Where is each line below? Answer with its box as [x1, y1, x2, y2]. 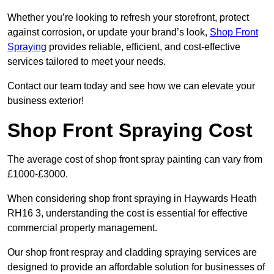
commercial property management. [7, 223, 157, 234]
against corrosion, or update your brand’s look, [7, 27, 210, 38]
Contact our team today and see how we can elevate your [7, 81, 255, 92]
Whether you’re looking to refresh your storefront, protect [7, 12, 249, 23]
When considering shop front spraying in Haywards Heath [7, 193, 257, 204]
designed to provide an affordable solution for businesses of [7, 262, 265, 273]
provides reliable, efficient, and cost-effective [46, 42, 240, 53]
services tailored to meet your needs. [7, 56, 166, 67]
